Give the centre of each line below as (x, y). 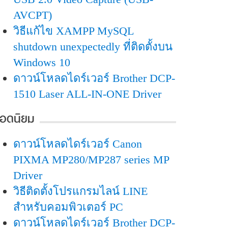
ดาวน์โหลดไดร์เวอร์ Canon (78, 144)
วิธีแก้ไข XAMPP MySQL (73, 31)
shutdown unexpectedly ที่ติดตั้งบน (93, 47)
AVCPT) (33, 15)
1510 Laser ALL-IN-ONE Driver (87, 94)
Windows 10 (42, 62)
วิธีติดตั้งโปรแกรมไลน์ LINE (80, 191)
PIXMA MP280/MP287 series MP (91, 160)
